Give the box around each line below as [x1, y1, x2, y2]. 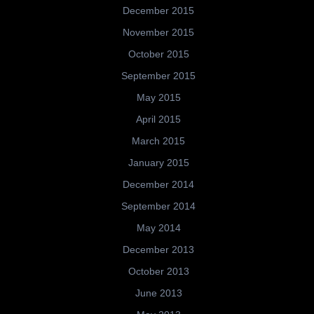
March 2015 [132, 135, 185, 147]
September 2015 [121, 70, 196, 82]
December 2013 [123, 244, 194, 256]
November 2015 [123, 27, 194, 39]
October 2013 [128, 266, 189, 278]
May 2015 [136, 92, 181, 104]
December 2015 [123, 5, 194, 17]
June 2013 [135, 287, 182, 299]
